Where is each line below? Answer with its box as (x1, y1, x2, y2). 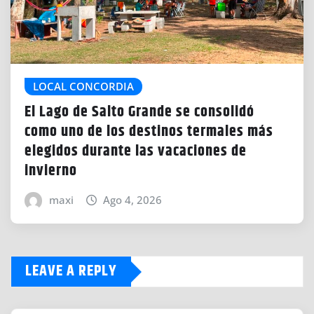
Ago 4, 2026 (103, 193, 163, 207)
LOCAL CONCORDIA (33, 79, 134, 94)
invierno (25, 159, 77, 184)
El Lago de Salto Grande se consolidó (25, 100, 254, 125)
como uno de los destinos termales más (25, 120, 273, 144)
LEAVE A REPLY (25, 259, 117, 284)
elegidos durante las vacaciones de (25, 139, 247, 164)
